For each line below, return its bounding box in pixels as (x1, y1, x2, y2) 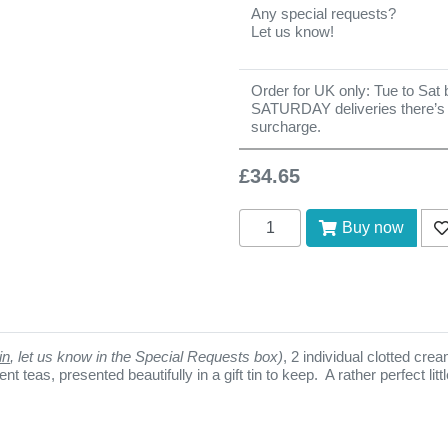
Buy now (342, 218, 404, 236)
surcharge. (251, 117, 321, 135)
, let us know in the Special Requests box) (10, 347, 283, 365)
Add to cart (238, 207, 309, 225)
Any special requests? (251, 4, 396, 22)
